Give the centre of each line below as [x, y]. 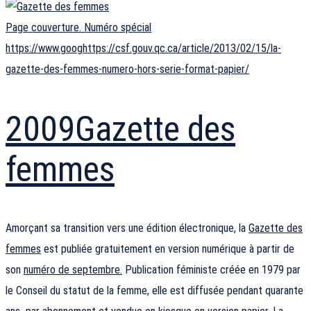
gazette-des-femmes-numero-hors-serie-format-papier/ [127, 69]
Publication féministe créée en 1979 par [211, 270]
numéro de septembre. [73, 270]
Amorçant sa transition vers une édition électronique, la [127, 228]
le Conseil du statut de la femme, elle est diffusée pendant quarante [154, 291]
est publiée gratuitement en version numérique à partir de [168, 249]
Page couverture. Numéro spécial [78, 28]
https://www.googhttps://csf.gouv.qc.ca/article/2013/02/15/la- [143, 49]
